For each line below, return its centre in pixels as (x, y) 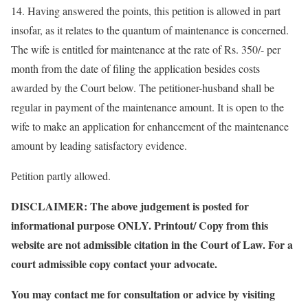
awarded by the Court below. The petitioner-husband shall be (143, 88)
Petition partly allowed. (61, 176)
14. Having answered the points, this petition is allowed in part (146, 11)
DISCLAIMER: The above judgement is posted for (130, 206)
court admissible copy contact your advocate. (114, 264)
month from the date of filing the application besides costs (135, 68)
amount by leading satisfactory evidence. (99, 145)
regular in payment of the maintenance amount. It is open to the (147, 107)
